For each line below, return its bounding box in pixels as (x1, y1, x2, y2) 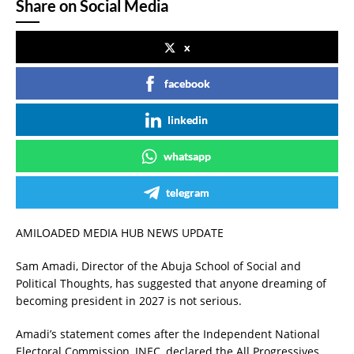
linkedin (167, 113, 208, 126)
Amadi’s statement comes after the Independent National (16, 326, 320, 341)
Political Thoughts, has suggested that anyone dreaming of (16, 276, 326, 291)
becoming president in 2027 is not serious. (16, 293, 242, 308)
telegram (165, 186, 209, 199)
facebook (164, 77, 210, 90)
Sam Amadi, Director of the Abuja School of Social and (16, 258, 301, 273)
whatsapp (164, 149, 211, 163)
